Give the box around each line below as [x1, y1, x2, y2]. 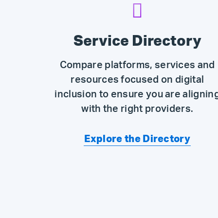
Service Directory [73, 34, 201, 49]
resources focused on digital [71, 75, 204, 85]
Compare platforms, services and [59, 60, 215, 70]
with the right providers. [81, 104, 194, 114]
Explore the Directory [84, 134, 191, 144]
